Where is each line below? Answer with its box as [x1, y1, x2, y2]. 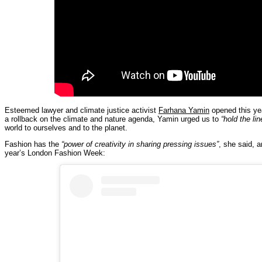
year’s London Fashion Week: [5, 148, 105, 157]
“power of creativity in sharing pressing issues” [61, 139, 219, 149]
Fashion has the [5, 139, 61, 149]
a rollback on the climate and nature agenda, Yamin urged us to [5, 114, 221, 123]
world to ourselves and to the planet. [5, 123, 127, 132]
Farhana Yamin [158, 105, 209, 115]
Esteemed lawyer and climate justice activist [5, 105, 158, 115]
